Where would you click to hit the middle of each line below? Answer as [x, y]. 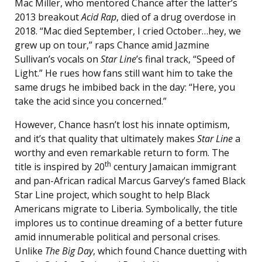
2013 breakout [48, 17]
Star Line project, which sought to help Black [112, 195]
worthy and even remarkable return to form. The [122, 153]
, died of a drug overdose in [176, 17]
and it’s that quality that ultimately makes [106, 139]
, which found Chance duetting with [170, 251]
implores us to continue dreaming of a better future [129, 223]
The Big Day [69, 251]
